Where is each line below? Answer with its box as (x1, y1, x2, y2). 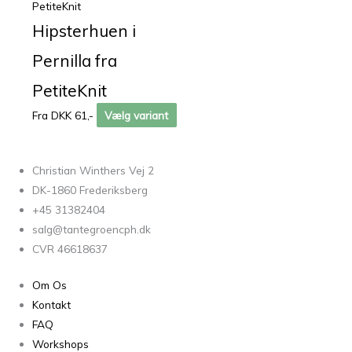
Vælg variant (104, 108, 169, 122)
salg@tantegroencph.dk (32, 222, 152, 236)
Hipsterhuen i (32, 20, 137, 41)
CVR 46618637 (32, 242, 108, 256)
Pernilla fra (32, 49, 118, 71)
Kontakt (32, 297, 71, 311)
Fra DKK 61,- (32, 108, 94, 122)
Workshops (32, 336, 90, 350)
